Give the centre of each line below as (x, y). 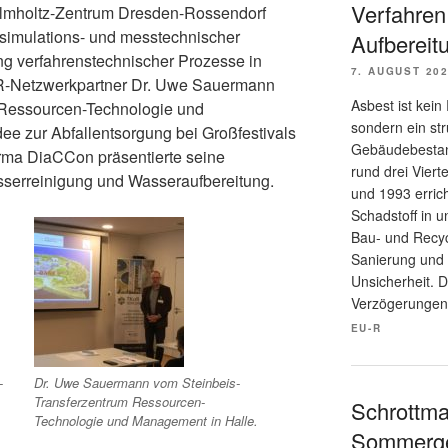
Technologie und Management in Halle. (146, 421)
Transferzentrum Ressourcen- (120, 402)
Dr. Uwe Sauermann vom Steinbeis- (137, 383)
